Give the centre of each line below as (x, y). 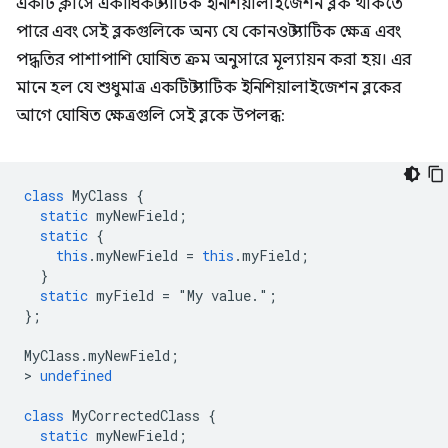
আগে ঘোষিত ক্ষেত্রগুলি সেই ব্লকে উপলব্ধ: (150, 116)
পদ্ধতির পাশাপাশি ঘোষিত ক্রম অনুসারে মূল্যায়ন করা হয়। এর (213, 60)
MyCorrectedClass (136, 415)
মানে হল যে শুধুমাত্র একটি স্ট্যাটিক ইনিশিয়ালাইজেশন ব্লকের (208, 88)
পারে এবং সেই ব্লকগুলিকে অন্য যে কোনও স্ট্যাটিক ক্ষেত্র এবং (208, 32)
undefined (76, 375)
